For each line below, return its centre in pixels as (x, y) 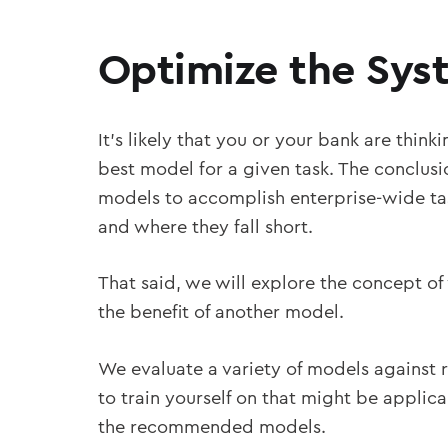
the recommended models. (211, 427)
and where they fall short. (205, 227)
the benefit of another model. (220, 313)
